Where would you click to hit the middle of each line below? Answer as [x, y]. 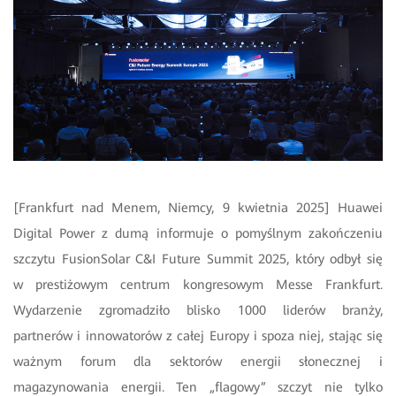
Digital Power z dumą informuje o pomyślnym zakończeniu [198, 234]
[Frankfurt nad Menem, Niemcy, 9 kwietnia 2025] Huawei [198, 208]
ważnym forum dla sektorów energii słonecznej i [198, 362]
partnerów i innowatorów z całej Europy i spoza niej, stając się [198, 336]
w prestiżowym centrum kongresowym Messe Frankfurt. [198, 285]
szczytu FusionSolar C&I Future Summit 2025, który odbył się [198, 259]
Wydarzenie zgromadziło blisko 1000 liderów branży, [198, 311]
